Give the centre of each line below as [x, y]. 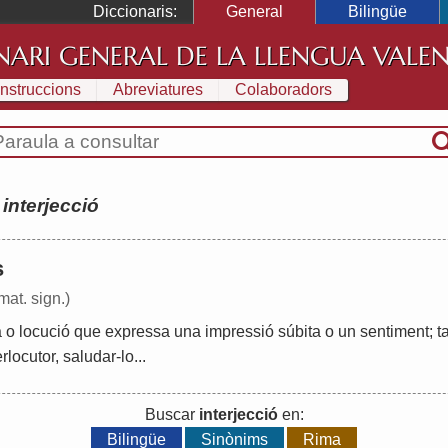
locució [44, 332]
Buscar [171, 415]
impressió [239, 332]
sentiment [394, 332]
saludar [89, 357]
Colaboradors [283, 89]
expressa [137, 332]
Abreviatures [158, 89]
